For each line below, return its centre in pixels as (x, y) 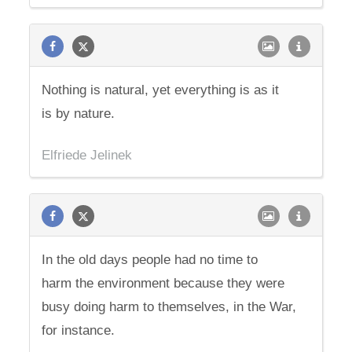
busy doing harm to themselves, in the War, (169, 307)
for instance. (79, 330)
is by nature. (79, 114)
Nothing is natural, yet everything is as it (161, 90)
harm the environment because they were (163, 283)
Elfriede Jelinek (87, 155)
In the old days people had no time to (150, 260)
